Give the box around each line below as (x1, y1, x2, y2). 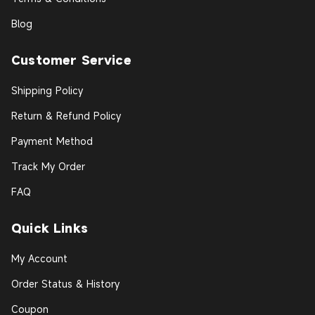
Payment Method (11, 134, 93, 148)
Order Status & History (11, 277, 120, 291)
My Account (11, 252, 67, 266)
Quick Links (11, 220, 88, 237)
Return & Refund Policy (11, 109, 121, 123)
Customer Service (11, 52, 131, 69)
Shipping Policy (11, 84, 83, 98)
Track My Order (11, 160, 85, 174)
